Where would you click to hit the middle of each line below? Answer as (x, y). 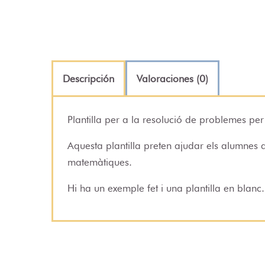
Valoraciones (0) (172, 79)
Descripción (88, 79)
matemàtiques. (100, 162)
